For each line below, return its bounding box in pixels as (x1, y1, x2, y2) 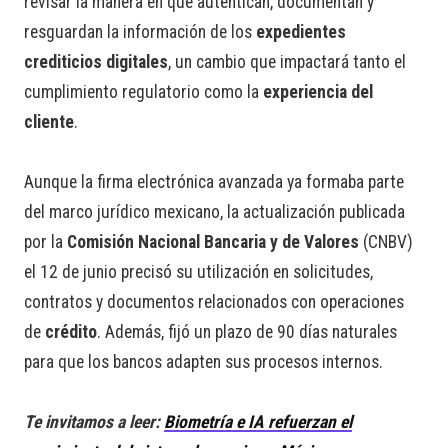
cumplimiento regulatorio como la (24, 82, 263, 103)
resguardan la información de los (24, 22, 256, 43)
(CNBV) (359, 232, 413, 253)
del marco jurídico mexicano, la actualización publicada (24, 202, 405, 223)
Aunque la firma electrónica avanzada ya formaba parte (24, 172, 404, 193)
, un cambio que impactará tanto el (168, 52, 406, 73)
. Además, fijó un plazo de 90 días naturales (97, 322, 397, 343)
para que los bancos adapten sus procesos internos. (24, 352, 383, 373)
